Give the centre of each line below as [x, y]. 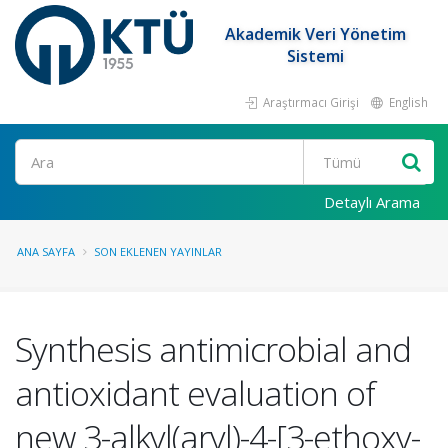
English [407, 102]
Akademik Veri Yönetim [316, 34]
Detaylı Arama [372, 202]
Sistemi [316, 56]
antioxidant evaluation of [195, 393]
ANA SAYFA [46, 251]
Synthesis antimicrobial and [213, 349]
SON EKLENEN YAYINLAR [158, 251]
